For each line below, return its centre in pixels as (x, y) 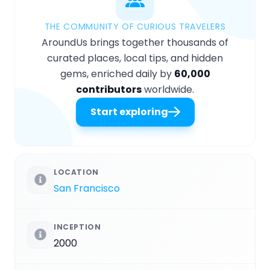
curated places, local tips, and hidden (135, 58)
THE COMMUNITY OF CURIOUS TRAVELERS (135, 26)
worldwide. (168, 89)
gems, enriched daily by (117, 74)
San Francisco (87, 188)
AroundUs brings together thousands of (135, 42)
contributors (109, 89)
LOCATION (76, 172)
